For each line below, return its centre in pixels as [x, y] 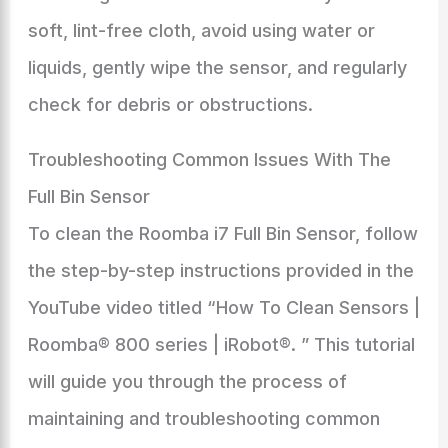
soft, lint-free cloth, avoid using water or [201, 30]
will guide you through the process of [187, 381]
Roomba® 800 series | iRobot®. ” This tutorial [221, 344]
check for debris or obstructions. [170, 104]
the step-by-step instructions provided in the [220, 270]
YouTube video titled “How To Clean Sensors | [223, 307]
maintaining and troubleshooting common [203, 418]
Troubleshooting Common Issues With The [209, 159]
